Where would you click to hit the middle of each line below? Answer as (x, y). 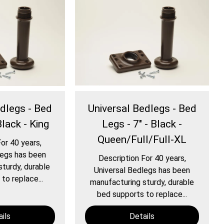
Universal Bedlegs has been (142, 170)
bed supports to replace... (142, 194)
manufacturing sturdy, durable (142, 182)
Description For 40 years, (142, 158)
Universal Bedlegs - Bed (142, 109)
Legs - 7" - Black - (142, 124)
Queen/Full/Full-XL (142, 140)
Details (142, 216)
